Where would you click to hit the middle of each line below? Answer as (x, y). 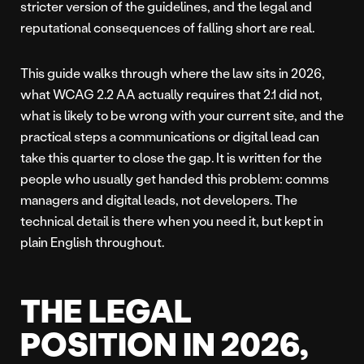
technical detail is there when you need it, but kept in (172, 221)
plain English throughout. (92, 242)
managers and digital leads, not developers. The (159, 200)
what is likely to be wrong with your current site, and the (182, 115)
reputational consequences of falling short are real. (167, 28)
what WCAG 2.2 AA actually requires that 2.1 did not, (171, 94)
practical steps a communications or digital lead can (170, 136)
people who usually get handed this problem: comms (175, 179)
